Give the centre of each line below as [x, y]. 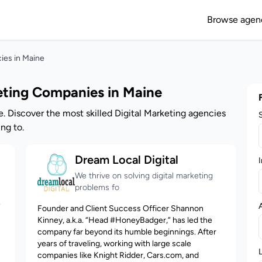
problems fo [97, 187]
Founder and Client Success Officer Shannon [121, 208]
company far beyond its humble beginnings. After [127, 232]
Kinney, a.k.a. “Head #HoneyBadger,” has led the [125, 220]
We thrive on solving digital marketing [144, 176]
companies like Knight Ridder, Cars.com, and [118, 255]
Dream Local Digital [127, 160]
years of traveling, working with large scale [115, 244]
